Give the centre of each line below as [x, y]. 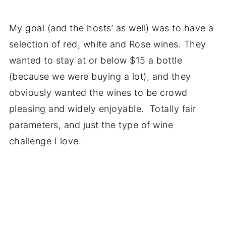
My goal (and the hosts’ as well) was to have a [111, 28]
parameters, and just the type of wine [91, 125]
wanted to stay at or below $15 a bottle [96, 60]
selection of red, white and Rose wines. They [107, 44]
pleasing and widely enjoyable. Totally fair [102, 109]
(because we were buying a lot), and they [100, 76]
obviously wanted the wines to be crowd [98, 93]
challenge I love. [45, 141]
